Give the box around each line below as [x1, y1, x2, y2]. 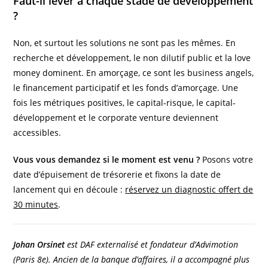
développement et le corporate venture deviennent [13, 111, 219, 123]
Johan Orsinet [13, 238, 65, 250]
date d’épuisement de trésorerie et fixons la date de [13, 168, 221, 180]
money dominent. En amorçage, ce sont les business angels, [13, 66, 254, 78]
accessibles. [13, 126, 62, 138]
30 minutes [13, 198, 59, 210]
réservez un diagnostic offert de [125, 183, 254, 195]
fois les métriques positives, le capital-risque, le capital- [13, 96, 236, 108]
